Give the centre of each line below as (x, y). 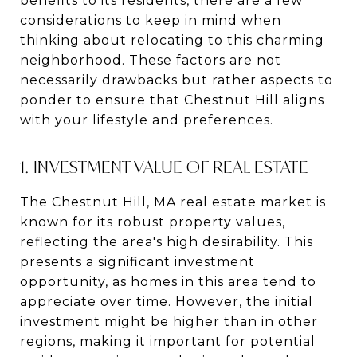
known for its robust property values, (153, 222)
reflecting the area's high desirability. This (167, 241)
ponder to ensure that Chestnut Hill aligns (172, 100)
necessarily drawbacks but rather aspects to (177, 80)
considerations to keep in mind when (151, 20)
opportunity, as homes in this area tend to (168, 281)
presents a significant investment (137, 261)
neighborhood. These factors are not (151, 60)
